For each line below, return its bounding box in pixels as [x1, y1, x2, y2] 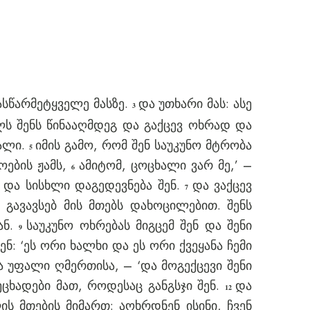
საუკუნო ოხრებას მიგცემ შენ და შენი [26, 217, 253, 235]
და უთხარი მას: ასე [138, 95, 253, 113]
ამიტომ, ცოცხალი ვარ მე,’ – [78, 156, 253, 174]
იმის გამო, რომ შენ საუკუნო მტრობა [35, 136, 253, 154]
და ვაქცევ [192, 176, 253, 194]
